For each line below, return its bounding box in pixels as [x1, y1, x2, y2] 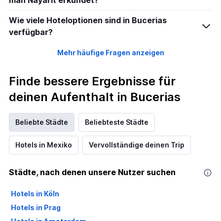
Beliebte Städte [15, 118, 68, 127]
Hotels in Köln [11, 189, 59, 198]
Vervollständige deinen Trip [89, 141, 184, 149]
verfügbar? [9, 27, 53, 37]
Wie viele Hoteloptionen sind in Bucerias [9, 15, 167, 26]
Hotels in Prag [11, 203, 61, 212]
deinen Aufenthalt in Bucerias [9, 90, 181, 105]
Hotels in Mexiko [15, 141, 72, 149]
